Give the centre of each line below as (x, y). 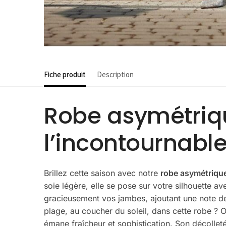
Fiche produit (65, 74)
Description (115, 74)
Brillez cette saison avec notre (102, 173)
